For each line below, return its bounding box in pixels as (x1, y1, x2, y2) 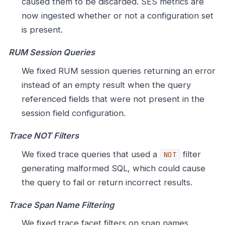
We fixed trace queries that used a (21, 149, 160, 159)
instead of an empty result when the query (21, 79, 191, 90)
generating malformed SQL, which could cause (21, 163, 205, 173)
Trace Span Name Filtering (9, 199, 114, 210)
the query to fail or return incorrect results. (21, 177, 192, 187)
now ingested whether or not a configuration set (21, 11, 213, 21)
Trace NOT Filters (9, 131, 79, 141)
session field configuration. (21, 107, 126, 118)
